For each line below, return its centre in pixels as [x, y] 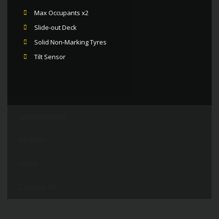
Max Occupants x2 [61, 13]
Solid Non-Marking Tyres [70, 42]
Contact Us [38, 187]
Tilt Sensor [50, 57]
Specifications [42, 117]
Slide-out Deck [55, 27]
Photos [31, 140]
